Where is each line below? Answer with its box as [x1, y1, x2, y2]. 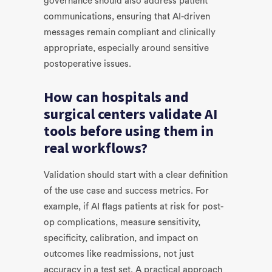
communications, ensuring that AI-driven [44, 12, 210, 21]
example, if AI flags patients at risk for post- [44, 202, 223, 211]
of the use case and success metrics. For [44, 186, 209, 195]
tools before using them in [44, 121, 214, 140]
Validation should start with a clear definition [44, 171, 228, 180]
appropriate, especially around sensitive [44, 44, 209, 53]
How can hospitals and [44, 87, 189, 106]
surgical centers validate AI [44, 104, 217, 123]
